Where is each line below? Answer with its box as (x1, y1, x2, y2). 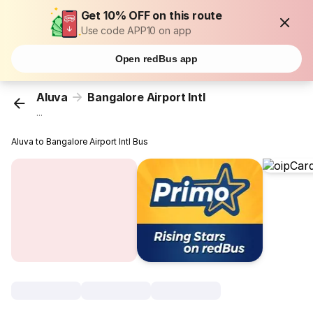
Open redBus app (115, 53, 198, 64)
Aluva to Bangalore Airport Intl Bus (11, 136, 149, 147)
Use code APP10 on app (80, 24, 191, 36)
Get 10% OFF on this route (80, 8, 223, 22)
